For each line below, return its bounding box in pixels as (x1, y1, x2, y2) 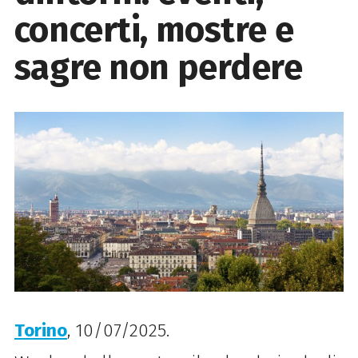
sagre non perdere (14, 46, 303, 89)
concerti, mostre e (14, 8, 294, 51)
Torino (14, 320, 67, 342)
